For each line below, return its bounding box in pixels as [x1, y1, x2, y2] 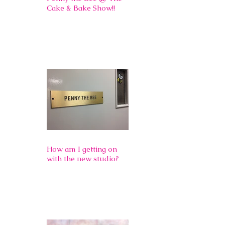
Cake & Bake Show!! [47, 3, 115, 13]
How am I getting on [47, 144, 117, 154]
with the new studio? [47, 153, 119, 163]
